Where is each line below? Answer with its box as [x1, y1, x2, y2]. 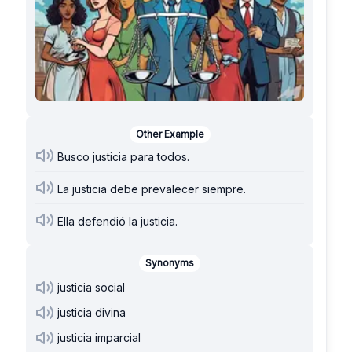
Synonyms [145, 257, 194, 269]
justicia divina [57, 306, 126, 320]
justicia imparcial [57, 331, 141, 345]
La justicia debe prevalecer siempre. [57, 182, 246, 196]
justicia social [57, 280, 125, 295]
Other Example [135, 128, 204, 141]
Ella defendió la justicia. [57, 214, 178, 229]
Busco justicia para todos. [57, 150, 189, 164]
